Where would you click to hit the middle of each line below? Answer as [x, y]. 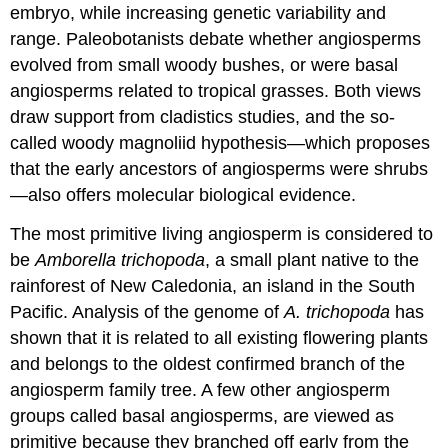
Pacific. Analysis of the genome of [147, 311]
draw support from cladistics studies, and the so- [203, 117]
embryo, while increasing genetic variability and [198, 13]
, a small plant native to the [312, 259]
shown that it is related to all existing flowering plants [219, 337]
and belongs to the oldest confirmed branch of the [208, 363]
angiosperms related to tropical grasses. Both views [216, 91]
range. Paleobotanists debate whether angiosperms [216, 39]
